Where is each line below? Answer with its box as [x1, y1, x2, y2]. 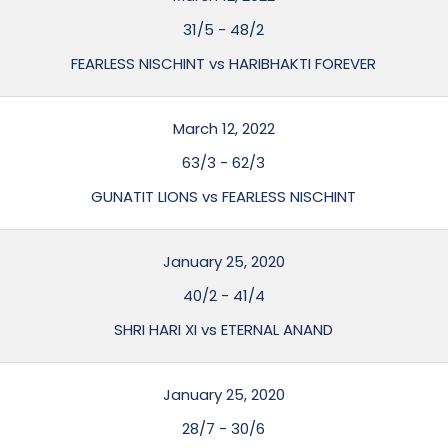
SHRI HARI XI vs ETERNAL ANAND [114, 319, 334, 340]
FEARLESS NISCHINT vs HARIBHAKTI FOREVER [71, 53, 377, 74]
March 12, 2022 [172, 118, 275, 139]
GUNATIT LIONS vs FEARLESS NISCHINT [91, 186, 357, 207]
